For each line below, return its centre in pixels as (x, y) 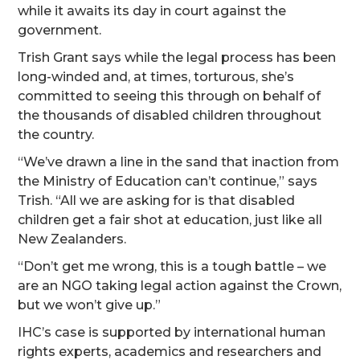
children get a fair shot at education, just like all (170, 220)
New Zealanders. (72, 239)
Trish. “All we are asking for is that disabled (157, 200)
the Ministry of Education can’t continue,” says (168, 181)
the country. (56, 135)
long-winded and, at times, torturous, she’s (156, 77)
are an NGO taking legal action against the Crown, (180, 286)
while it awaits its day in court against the (152, 11)
